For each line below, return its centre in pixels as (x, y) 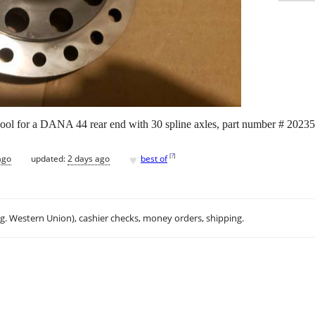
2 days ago (89, 158)
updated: (49, 158)
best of (154, 158)
